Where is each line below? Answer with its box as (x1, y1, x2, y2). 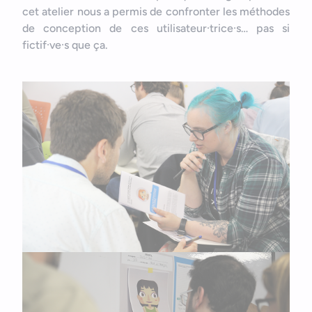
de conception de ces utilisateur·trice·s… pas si (22, 21, 290, 35)
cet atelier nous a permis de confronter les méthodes (22, 4, 290, 18)
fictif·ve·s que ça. (22, 38, 108, 52)
